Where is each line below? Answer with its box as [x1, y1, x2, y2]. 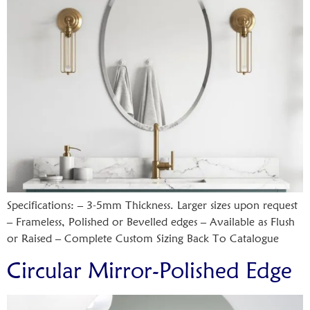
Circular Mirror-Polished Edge [7, 256, 292, 284]
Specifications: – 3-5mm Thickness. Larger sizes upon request [7, 199, 298, 212]
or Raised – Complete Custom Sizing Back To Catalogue [7, 232, 279, 246]
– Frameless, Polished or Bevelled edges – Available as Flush [7, 215, 295, 229]
